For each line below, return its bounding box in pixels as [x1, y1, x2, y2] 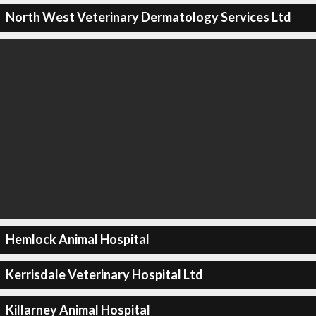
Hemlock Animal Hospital [5, 231, 150, 247]
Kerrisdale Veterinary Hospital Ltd [5, 267, 203, 282]
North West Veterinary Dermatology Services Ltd [5, 9, 291, 25]
